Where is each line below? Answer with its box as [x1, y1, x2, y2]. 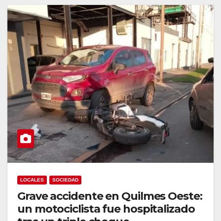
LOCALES [20, 177, 44, 183]
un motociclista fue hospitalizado [17, 202, 195, 216]
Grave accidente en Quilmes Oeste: [17, 189, 202, 203]
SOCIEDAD [52, 177, 78, 183]
